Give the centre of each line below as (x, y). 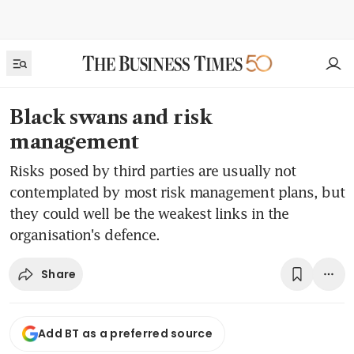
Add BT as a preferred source (125, 334)
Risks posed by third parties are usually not (153, 171)
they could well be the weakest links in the (149, 213)
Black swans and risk (111, 117)
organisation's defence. (85, 235)
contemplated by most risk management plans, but (177, 192)
